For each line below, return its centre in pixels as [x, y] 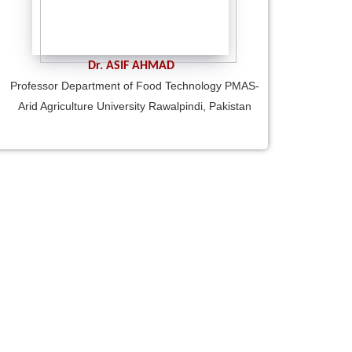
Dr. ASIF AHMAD [131, 66]
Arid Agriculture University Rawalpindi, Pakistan [135, 106]
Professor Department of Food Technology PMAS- [135, 85]
